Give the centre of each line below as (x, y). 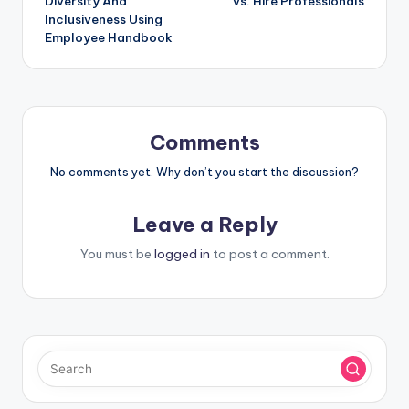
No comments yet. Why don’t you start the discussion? (204, 171)
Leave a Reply (204, 224)
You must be (117, 253)
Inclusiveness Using (104, 19)
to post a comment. (269, 253)
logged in (182, 253)
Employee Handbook (109, 37)
